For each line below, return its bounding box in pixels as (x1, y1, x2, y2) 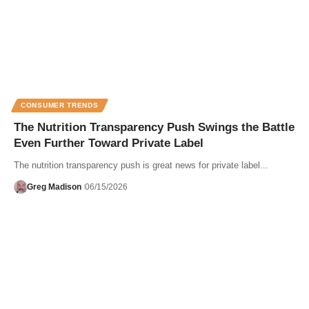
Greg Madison (26, 182, 81, 192)
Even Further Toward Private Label (14, 137, 203, 150)
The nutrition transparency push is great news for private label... (14, 160, 268, 171)
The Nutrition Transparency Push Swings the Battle (14, 121, 295, 134)
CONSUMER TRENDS (21, 101, 99, 110)
